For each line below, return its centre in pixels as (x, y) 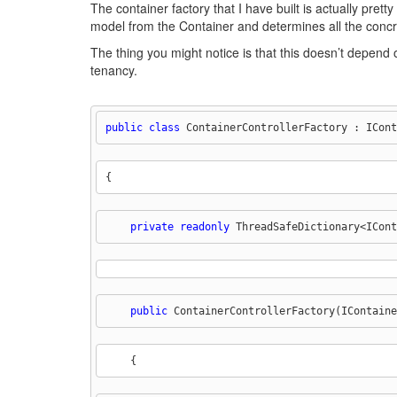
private (152, 226)
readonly (204, 226)
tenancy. (114, 70)
